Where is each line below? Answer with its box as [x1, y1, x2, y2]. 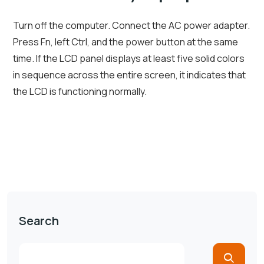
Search [19, 213, 59, 229]
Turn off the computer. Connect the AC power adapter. [13, 19, 250, 32]
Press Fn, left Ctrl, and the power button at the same [13, 35, 238, 49]
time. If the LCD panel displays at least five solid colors [13, 52, 245, 65]
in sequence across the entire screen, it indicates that [13, 68, 246, 82]
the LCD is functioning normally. [13, 85, 147, 98]
